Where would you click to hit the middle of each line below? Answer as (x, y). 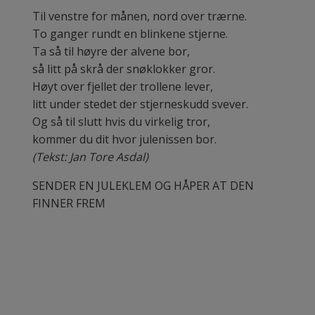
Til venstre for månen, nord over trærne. (140, 17)
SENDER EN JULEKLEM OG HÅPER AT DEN (143, 186)
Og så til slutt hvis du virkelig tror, (121, 122)
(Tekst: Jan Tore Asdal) (90, 157)
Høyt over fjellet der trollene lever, (123, 87)
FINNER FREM (69, 204)
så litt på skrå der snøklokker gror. (124, 69)
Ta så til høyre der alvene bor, (111, 52)
